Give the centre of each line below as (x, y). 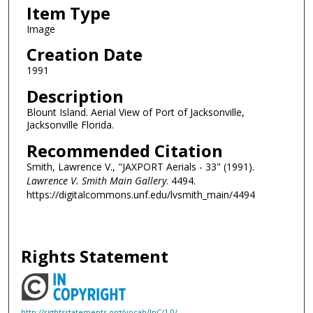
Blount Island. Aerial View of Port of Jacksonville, (135, 112)
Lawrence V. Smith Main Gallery (96, 180)
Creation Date (84, 54)
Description (75, 96)
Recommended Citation (124, 150)
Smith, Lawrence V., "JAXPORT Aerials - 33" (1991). (140, 166)
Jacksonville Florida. (70, 125)
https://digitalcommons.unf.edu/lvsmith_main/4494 (140, 194)
